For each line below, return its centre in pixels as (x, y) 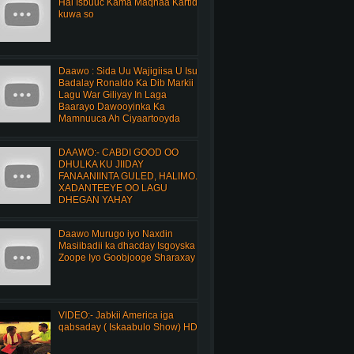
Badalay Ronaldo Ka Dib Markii (126, 83)
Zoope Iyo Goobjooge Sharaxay (126, 257)
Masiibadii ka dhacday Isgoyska (126, 245)
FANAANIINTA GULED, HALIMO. (128, 177)
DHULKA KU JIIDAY (101, 165)
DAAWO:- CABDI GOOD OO (118, 153)
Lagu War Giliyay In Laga (112, 95)
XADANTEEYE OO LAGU (113, 188)
